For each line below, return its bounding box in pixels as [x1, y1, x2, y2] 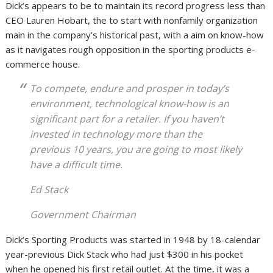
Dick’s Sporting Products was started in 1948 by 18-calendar [5, 233, 261, 246]
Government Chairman [30, 208, 136, 222]
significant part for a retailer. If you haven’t [30, 112, 225, 126]
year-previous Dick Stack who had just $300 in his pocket [5, 248, 244, 261]
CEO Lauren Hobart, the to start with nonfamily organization [5, 14, 258, 27]
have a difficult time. [30, 158, 123, 172]
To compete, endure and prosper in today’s [30, 82, 230, 96]
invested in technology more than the [30, 127, 203, 141]
